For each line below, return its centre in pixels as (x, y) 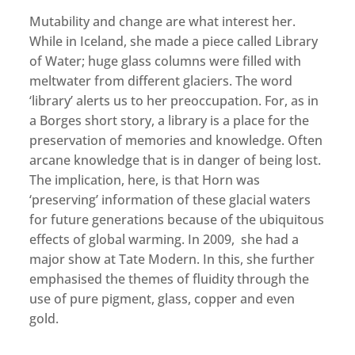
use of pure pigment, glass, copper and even (162, 298)
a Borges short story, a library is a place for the (170, 120)
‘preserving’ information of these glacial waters (170, 199)
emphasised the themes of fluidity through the (170, 279)
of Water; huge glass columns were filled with (166, 61)
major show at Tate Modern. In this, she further (172, 259)
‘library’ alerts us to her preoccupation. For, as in (174, 100)
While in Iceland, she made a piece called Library (174, 41)
